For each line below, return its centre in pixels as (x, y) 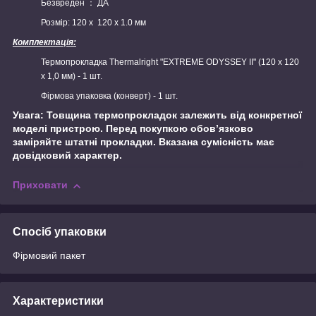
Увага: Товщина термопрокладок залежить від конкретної (157, 115)
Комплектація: (44, 43)
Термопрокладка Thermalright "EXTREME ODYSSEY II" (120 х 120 (170, 62)
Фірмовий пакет (49, 255)
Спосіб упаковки (60, 231)
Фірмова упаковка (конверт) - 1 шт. (109, 96)
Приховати (40, 185)
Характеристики (58, 300)
